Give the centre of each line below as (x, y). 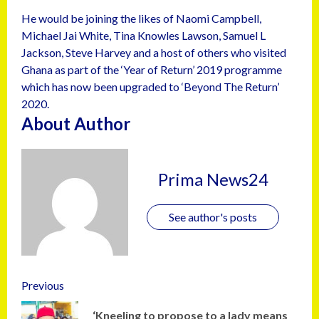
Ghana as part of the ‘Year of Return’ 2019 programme (152, 70)
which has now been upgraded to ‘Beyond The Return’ (150, 87)
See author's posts (213, 216)
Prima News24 (213, 179)
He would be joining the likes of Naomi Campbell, (141, 19)
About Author (76, 124)
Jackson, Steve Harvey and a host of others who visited (154, 53)
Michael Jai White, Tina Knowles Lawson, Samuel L (143, 36)
